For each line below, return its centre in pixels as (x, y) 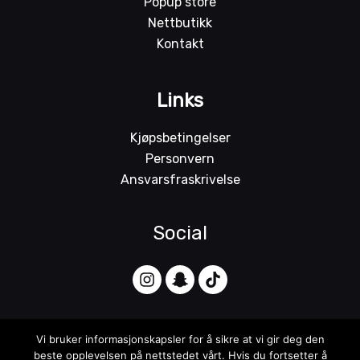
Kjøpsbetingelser (180, 138)
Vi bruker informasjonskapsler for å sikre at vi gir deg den (180, 339)
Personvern (180, 159)
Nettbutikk (180, 22)
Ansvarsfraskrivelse (180, 180)
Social (180, 233)
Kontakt (180, 43)
